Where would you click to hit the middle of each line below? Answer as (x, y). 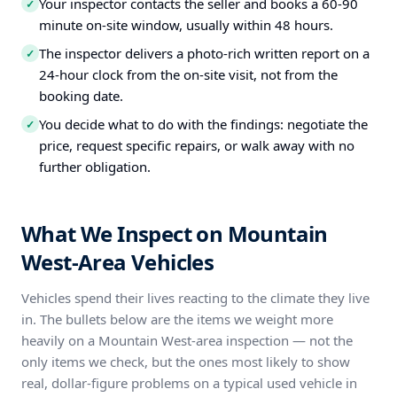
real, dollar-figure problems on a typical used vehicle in (189, 383)
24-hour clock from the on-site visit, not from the (188, 74)
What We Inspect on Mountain (175, 234)
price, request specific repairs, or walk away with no (197, 145)
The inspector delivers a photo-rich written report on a (204, 53)
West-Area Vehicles (118, 262)
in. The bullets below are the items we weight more (177, 319)
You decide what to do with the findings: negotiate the (203, 124)
